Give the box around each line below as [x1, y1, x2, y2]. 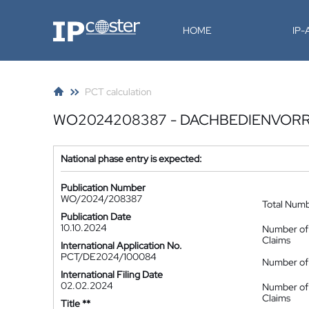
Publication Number [61, 181, 146, 194]
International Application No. [61, 239, 182, 252]
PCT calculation [85, 86, 152, 98]
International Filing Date [61, 268, 163, 281]
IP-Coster [52, 18, 94, 30]
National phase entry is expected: [61, 152, 202, 165]
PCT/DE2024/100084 [61, 250, 157, 263]
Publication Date [61, 210, 131, 223]
